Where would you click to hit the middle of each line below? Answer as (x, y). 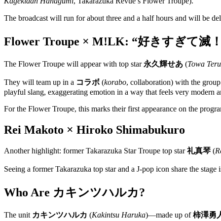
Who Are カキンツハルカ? (74, 193)
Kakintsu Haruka (119, 215)
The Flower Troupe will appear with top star (74, 64)
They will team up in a (40, 82)
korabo (115, 82)
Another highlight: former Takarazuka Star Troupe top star (95, 151)
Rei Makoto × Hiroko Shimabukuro (94, 129)
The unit (18, 215)
